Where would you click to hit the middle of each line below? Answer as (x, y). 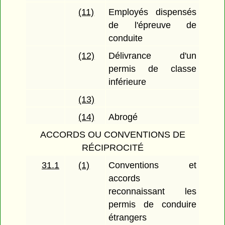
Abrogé (123, 117)
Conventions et (152, 165)
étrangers (128, 218)
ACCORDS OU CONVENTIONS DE (113, 135)
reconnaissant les (152, 192)
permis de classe (152, 69)
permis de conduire (152, 205)
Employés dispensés (152, 12)
